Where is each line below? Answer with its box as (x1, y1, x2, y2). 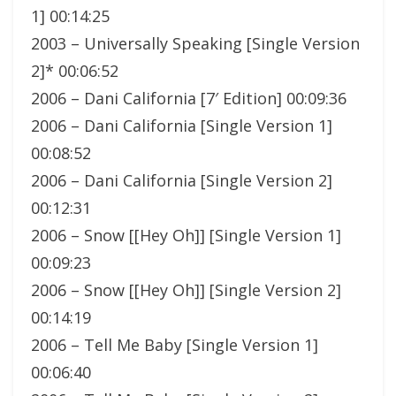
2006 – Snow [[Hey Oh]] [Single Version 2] (31, 278, 341, 301)
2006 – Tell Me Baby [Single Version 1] (31, 333, 318, 355)
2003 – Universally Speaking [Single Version (31, 32, 360, 54)
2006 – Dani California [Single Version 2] (31, 169, 332, 191)
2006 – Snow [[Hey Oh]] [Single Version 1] (31, 224, 341, 246)
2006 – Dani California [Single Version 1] (31, 114, 332, 136)
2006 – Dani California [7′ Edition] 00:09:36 (31, 87, 346, 109)
